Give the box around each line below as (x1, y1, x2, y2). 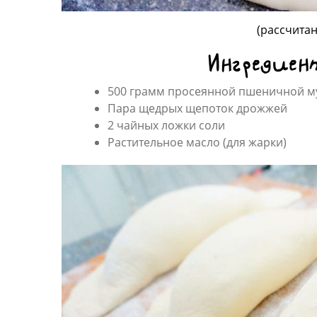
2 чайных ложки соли (108, 117, 225, 133)
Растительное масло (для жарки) (108, 134, 287, 150)
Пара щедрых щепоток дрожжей (108, 100, 287, 116)
